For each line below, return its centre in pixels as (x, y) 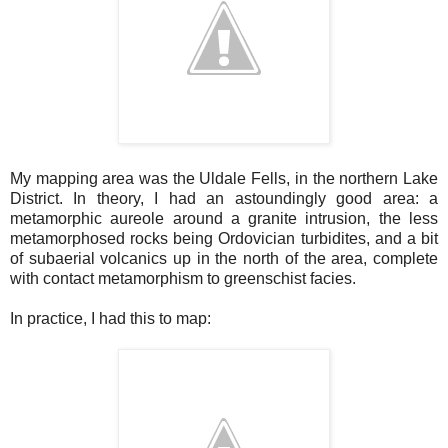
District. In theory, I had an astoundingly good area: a (224, 198)
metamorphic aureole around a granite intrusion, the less (224, 218)
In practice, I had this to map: (110, 318)
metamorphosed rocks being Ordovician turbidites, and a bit (224, 238)
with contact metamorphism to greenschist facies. (183, 278)
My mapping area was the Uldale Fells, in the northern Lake (224, 178)
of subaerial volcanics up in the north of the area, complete (224, 258)
